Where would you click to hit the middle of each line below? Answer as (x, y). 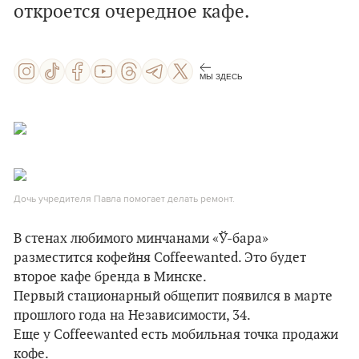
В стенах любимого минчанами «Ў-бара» (141, 239)
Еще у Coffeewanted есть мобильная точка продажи (176, 335)
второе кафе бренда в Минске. (110, 277)
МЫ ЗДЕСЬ (221, 76)
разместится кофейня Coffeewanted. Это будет (160, 258)
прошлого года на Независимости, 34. (132, 316)
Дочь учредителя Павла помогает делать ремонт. (124, 198)
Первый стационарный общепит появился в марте (173, 296)
